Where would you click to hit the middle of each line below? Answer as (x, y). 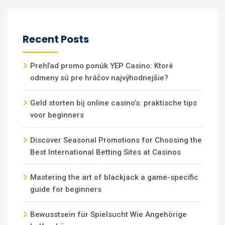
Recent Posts (56, 39)
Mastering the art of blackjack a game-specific (114, 177)
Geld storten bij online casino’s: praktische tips (114, 103)
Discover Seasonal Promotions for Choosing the (116, 140)
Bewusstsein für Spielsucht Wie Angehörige (108, 214)
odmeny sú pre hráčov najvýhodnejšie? (99, 78)
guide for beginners (66, 189)
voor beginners (57, 115)
